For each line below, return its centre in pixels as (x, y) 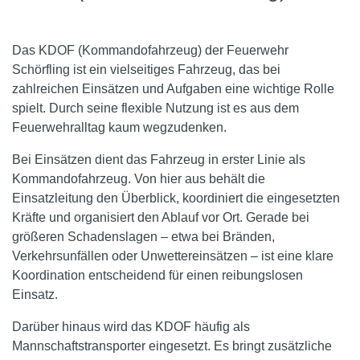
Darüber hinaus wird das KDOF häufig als (131, 326)
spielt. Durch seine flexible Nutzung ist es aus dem (155, 108)
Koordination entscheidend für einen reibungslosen (157, 275)
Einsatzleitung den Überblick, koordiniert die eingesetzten (176, 198)
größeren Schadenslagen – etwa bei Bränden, (143, 236)
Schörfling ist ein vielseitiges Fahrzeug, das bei (146, 69)
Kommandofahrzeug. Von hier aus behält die (139, 178)
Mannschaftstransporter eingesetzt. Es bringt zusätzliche (172, 346)
